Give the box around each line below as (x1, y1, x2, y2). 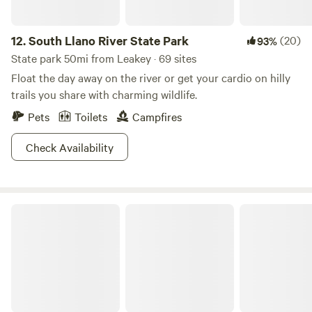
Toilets (75, 109, 107, 124)
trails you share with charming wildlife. (11, 86, 197, 102)
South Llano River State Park (29, 32, 189, 49)
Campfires (132, 109, 182, 124)
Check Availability (26, 139, 114, 155)
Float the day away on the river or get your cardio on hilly (11, 70, 290, 85)
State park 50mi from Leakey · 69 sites (11, 50, 196, 65)
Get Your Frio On (10, 202, 84, 216)
